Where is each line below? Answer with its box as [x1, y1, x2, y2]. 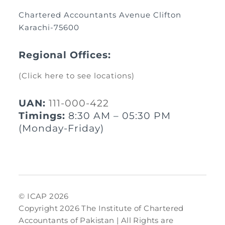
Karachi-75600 [19, 23, 80, 33]
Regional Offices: [19, 49, 111, 61]
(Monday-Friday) [19, 123, 104, 135]
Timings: [19, 110, 66, 122]
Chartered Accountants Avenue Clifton [19, 10, 182, 20]
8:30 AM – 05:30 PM [65, 110, 171, 122]
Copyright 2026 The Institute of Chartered [19, 203, 184, 213]
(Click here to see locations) [19, 71, 135, 81]
